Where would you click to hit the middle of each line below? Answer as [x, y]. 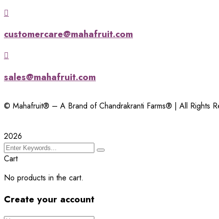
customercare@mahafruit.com [68, 34]
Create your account [49, 199]
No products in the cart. [44, 178]
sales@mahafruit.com [50, 77]
